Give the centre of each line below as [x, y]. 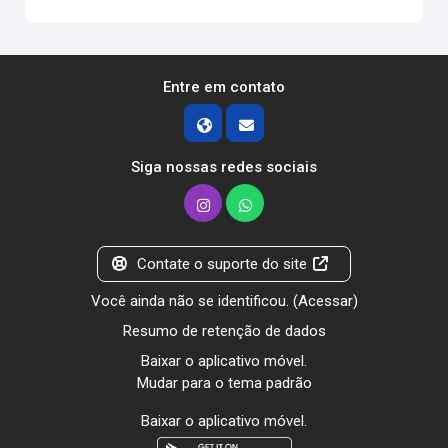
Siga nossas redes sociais [224, 167]
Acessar [325, 301]
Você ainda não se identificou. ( [194, 301]
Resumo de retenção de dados [224, 331]
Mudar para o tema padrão [224, 383]
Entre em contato [224, 87]
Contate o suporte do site [222, 264]
